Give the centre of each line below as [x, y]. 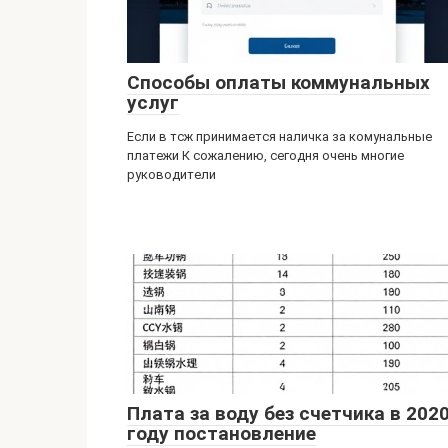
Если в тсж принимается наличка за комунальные [279, 136]
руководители [171, 174]
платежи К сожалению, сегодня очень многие [265, 155]
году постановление [221, 433]
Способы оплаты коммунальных [278, 82]
